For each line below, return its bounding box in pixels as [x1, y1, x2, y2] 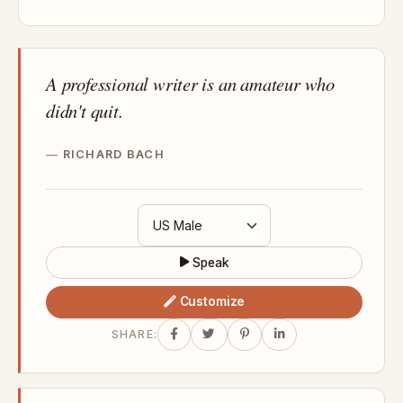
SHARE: [111, 327, 158, 342]
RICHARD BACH [62, 147, 165, 161]
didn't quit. [46, 97, 123, 123]
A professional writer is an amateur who [46, 70, 336, 96]
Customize [179, 294, 246, 309]
